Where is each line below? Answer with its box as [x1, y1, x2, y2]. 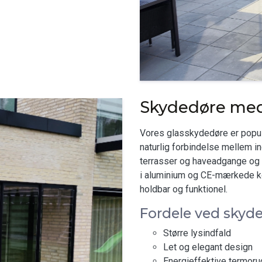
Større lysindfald [163, 227, 231, 239]
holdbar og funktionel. [140, 184, 227, 195]
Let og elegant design [163, 242, 253, 253]
